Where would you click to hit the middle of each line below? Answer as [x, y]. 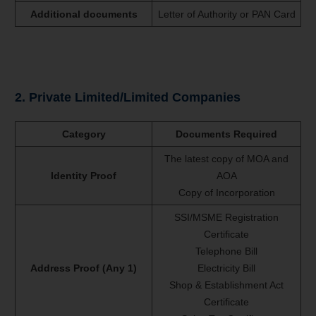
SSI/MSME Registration [226, 218]
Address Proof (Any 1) [84, 268]
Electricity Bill [226, 268]
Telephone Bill [226, 251]
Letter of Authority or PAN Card [226, 14]
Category [84, 134]
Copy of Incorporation [226, 193]
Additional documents [84, 14]
